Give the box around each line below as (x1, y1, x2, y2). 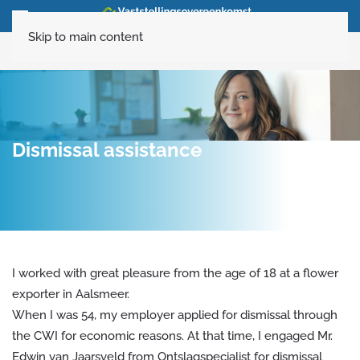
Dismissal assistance (12, 138, 202, 162)
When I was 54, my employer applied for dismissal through (12, 308, 337, 322)
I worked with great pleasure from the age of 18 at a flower (12, 266, 338, 280)
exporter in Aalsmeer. (12, 287, 129, 301)
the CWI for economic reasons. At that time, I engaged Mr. (12, 329, 333, 343)
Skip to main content (28, 30, 143, 44)
